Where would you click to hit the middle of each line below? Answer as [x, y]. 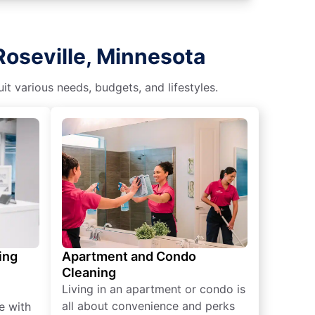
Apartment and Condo [129, 256]
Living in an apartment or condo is [154, 289]
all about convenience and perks [148, 306]
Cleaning [89, 272]
